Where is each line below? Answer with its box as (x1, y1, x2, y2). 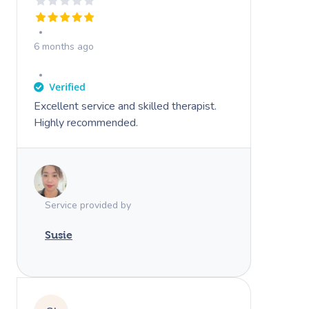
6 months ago (34, 39, 94, 53)
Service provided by (45, 198, 131, 212)
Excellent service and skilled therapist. (34, 98, 217, 114)
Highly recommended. (34, 114, 138, 130)
